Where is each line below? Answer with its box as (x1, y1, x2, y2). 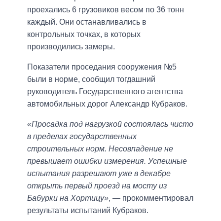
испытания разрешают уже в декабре (27, 169, 171, 178)
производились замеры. (27, 42, 115, 51)
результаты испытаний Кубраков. (27, 206, 148, 215)
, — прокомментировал (109, 193, 193, 202)
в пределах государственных (27, 132, 137, 141)
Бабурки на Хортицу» (27, 193, 109, 202)
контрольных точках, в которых (27, 30, 141, 38)
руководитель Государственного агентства (27, 87, 183, 96)
